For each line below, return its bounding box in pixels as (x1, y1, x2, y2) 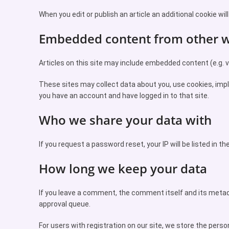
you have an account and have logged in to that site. (39, 91, 209, 100)
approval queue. (39, 200, 90, 208)
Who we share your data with (39, 111, 212, 128)
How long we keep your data (39, 160, 207, 177)
